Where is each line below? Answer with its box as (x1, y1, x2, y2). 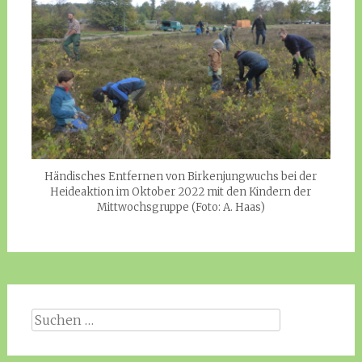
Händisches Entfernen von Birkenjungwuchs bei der (44, 170, 318, 184)
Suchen (30, 309, 78, 326)
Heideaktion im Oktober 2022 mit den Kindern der (50, 185, 312, 200)
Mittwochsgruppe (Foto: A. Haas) (96, 200, 265, 215)
